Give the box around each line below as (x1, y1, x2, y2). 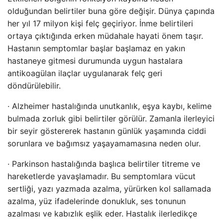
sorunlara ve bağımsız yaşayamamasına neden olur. (7, 138, 201, 148)
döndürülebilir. (7, 81, 61, 91)
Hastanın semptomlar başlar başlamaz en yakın (7, 43, 185, 53)
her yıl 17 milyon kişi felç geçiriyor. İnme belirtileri (7, 18, 193, 28)
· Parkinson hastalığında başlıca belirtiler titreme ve (7, 159, 200, 169)
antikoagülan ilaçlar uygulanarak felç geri (7, 68, 162, 78)
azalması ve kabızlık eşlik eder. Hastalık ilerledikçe (7, 209, 197, 219)
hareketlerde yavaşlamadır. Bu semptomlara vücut (7, 171, 196, 181)
